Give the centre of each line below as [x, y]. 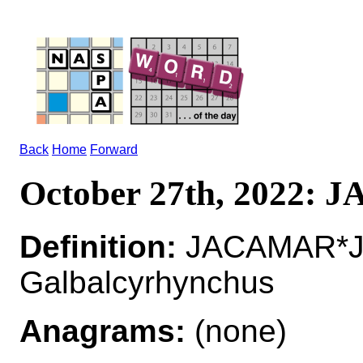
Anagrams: [102, 331]
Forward [114, 149]
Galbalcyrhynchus [147, 282]
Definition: [98, 246]
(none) [236, 331]
